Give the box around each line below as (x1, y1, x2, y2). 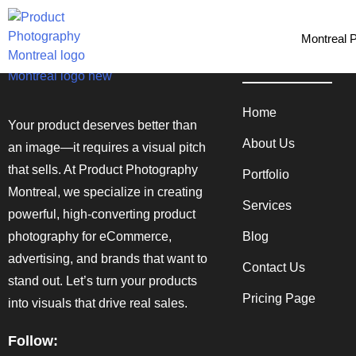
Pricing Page (242, 292, 315, 305)
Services (242, 199, 292, 212)
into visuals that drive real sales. (8, 296, 188, 310)
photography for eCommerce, (8, 230, 172, 243)
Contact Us (242, 261, 305, 274)
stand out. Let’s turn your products (8, 274, 197, 288)
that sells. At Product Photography (8, 163, 198, 176)
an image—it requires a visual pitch (8, 141, 206, 154)
